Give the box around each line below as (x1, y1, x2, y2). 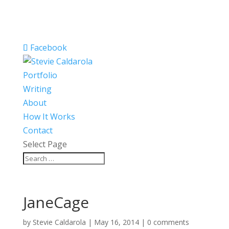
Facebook (30, 42, 67, 53)
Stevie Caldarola (32, 217, 86, 227)
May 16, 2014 (94, 217, 139, 227)
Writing (22, 83, 52, 95)
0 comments (147, 217, 189, 227)
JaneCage (22, 192, 89, 213)
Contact (22, 125, 53, 136)
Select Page (22, 139, 67, 150)
